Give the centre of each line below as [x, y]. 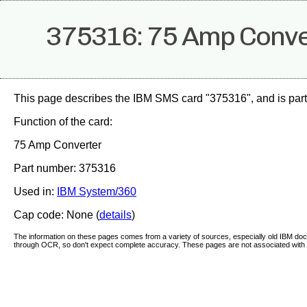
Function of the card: [63, 122]
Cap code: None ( [57, 215]
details [115, 215]
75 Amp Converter [58, 145]
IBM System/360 [97, 192]
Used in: [35, 192]
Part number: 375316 [65, 168]
